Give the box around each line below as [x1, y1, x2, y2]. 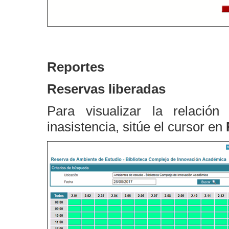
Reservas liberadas [47, 81, 166, 97]
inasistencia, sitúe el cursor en [47, 119, 226, 134]
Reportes [47, 59, 104, 75]
